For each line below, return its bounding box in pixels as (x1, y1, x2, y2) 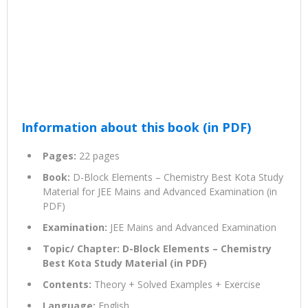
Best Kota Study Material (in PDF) (43, 256, 207, 270)
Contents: (43, 278, 91, 291)
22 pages (76, 149, 120, 163)
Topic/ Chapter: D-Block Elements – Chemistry (43, 242, 272, 256)
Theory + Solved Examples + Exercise (91, 278, 261, 291)
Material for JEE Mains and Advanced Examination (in (43, 185, 277, 199)
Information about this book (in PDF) (21, 119, 251, 136)
